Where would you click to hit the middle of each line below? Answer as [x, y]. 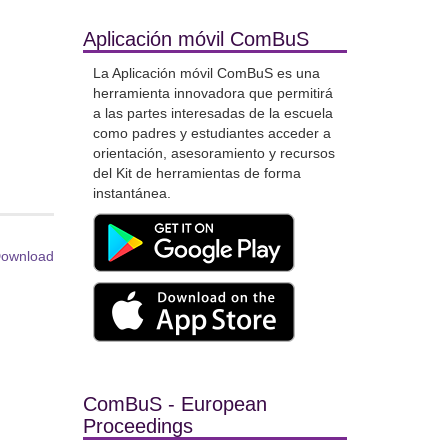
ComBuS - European [174, 404]
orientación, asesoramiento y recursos [213, 153]
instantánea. [131, 193]
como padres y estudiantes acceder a [211, 133]
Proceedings [137, 426]
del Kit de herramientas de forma [196, 173]
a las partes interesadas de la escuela [212, 113]
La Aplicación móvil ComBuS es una [206, 73]
